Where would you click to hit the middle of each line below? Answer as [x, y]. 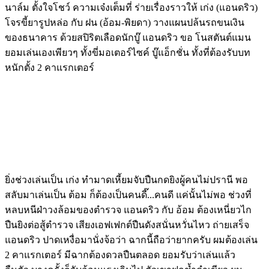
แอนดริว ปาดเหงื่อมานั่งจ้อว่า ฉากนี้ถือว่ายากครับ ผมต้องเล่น [131, 240]
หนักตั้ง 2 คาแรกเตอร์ [50, 67]
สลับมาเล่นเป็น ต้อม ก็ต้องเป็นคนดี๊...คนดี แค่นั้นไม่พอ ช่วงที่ [128, 195]
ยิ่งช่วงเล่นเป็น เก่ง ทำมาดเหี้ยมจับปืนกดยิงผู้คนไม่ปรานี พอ [126, 180]
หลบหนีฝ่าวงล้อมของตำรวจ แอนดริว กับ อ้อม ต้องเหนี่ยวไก [128, 210]
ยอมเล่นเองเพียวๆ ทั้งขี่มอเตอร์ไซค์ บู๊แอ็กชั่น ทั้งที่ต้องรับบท [128, 52]
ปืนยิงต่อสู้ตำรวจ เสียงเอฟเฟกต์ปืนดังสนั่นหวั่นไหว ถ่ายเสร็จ [127, 225]
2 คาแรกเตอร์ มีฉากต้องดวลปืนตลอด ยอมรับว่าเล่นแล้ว [120, 255]
